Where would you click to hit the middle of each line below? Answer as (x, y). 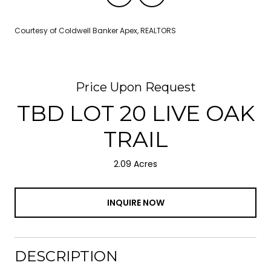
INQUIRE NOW (135, 202)
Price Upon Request (135, 87)
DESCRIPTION (66, 256)
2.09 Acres (135, 164)
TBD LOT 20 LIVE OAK (135, 113)
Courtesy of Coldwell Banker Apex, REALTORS (95, 31)
